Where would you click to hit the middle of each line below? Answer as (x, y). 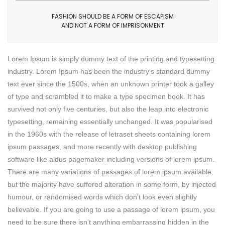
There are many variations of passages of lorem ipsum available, (110, 172)
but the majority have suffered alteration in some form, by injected (112, 185)
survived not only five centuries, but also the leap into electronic (108, 109)
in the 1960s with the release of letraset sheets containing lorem (109, 134)
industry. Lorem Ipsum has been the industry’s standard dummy (109, 72)
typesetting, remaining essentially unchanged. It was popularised (110, 122)
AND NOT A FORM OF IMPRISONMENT (113, 26)
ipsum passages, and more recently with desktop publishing (102, 147)
